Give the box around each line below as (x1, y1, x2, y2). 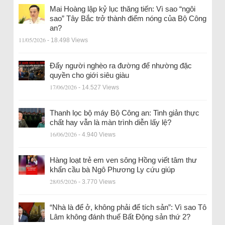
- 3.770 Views (78, 178, 116, 185)
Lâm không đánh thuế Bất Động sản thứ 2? (49, 212, 190, 221)
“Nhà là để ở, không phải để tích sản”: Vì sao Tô (49, 202, 206, 211)
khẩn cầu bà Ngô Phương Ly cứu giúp (49, 165, 175, 174)
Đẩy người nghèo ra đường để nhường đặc (49, 61, 192, 70)
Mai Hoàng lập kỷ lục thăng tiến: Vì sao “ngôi (49, 4, 195, 13)
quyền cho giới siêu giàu (49, 70, 129, 79)
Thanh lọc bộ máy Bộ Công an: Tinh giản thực (49, 108, 199, 117)
